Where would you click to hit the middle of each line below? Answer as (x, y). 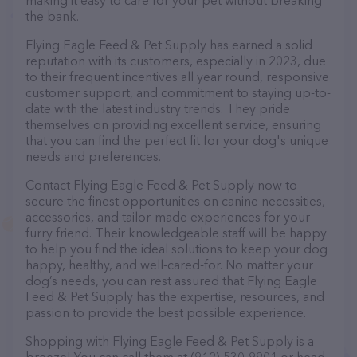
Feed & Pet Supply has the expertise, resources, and (175, 296)
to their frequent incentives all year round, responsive (177, 76)
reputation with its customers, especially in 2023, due (176, 61)
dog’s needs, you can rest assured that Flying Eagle (171, 280)
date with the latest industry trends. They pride (158, 108)
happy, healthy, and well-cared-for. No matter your (169, 265)
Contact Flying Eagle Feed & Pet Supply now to (161, 185)
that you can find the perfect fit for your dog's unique (177, 140)
